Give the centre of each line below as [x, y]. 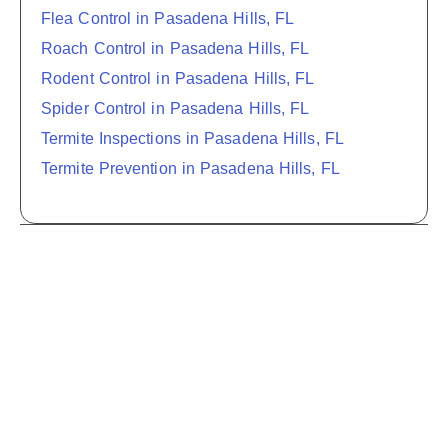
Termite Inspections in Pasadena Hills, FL [192, 139]
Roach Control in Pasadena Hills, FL [175, 49]
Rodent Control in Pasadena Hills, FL [178, 79]
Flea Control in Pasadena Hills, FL [168, 19]
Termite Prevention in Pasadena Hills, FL [190, 169]
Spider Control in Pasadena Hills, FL [175, 109]
